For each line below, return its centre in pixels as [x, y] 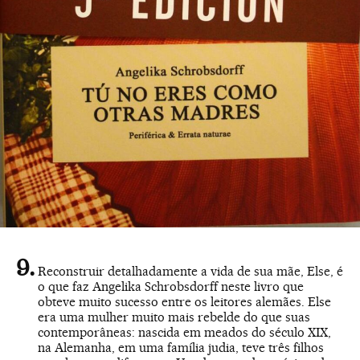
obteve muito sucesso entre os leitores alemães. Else [184, 301]
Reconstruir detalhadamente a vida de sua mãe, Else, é [190, 271]
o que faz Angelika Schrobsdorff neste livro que [171, 286]
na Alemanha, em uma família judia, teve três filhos [181, 347]
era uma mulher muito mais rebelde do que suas [174, 317]
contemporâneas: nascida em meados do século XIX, [184, 332]
